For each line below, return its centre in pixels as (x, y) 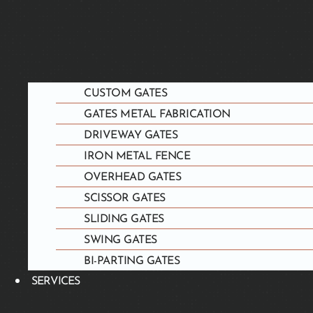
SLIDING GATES (124, 219)
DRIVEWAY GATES (131, 135)
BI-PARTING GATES (132, 261)
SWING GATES (121, 240)
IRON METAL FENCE (137, 156)
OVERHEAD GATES (132, 177)
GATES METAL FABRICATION (157, 114)
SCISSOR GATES (125, 198)
